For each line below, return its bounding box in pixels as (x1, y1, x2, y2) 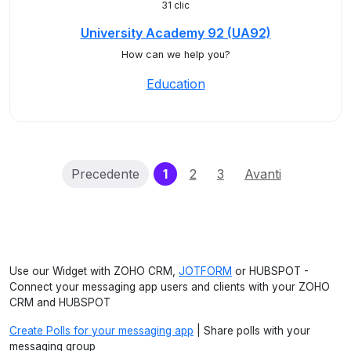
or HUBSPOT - (232, 265, 309, 277)
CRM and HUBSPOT (9, 296, 110, 309)
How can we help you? (121, 49, 230, 60)
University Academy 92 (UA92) (80, 25, 271, 41)
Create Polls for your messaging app (9, 324, 194, 337)
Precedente (71, 166, 140, 182)
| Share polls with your (194, 324, 310, 337)
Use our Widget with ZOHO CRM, (9, 265, 179, 277)
